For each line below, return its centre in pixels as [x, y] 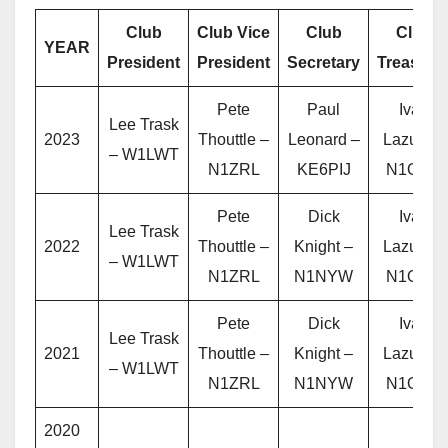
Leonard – [323, 140]
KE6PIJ [323, 170]
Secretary [323, 63]
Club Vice [233, 33]
